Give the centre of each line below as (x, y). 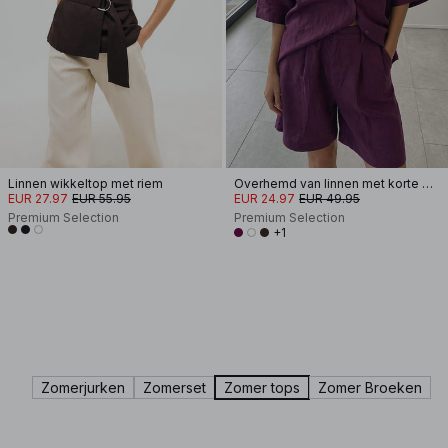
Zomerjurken (83, 387)
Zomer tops (262, 387)
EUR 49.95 (329, 198)
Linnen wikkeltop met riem (85, 183)
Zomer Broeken (370, 387)
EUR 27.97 (38, 198)
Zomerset (174, 387)
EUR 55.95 (101, 198)
